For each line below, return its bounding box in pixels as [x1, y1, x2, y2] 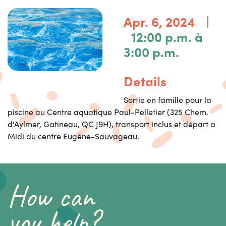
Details [123, 71, 166, 90]
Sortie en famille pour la [123, 94, 211, 105]
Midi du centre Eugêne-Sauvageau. [8, 131, 139, 142]
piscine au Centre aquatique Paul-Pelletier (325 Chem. [8, 106, 208, 118]
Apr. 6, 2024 [123, 12, 195, 30]
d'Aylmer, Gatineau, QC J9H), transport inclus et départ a [8, 119, 215, 130]
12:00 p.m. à [131, 27, 203, 45]
